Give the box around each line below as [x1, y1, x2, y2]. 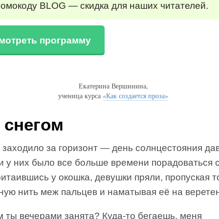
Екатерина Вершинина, [78, 81, 148, 90]
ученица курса [58, 90, 103, 100]
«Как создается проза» [103, 90, 168, 100]
